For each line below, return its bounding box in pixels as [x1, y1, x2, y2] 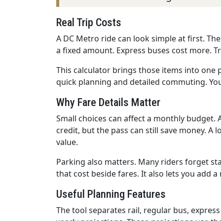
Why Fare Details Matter [56, 96, 160, 109]
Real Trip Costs [56, 16, 121, 29]
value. [56, 137, 78, 148]
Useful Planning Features [56, 187, 166, 201]
